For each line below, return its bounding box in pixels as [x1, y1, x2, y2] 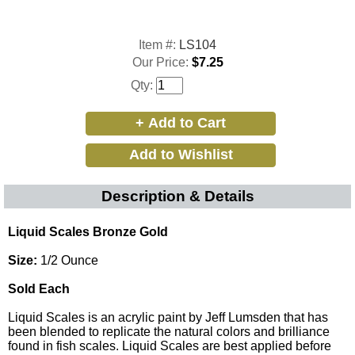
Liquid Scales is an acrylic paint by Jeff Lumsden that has [8, 310, 328, 324]
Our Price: [132, 55, 192, 69]
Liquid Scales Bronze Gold [8, 224, 168, 239]
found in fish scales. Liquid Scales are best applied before [8, 338, 331, 353]
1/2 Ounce [37, 253, 98, 267]
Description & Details [101, 187, 254, 204]
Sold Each [8, 281, 70, 296]
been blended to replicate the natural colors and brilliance [8, 324, 330, 338]
